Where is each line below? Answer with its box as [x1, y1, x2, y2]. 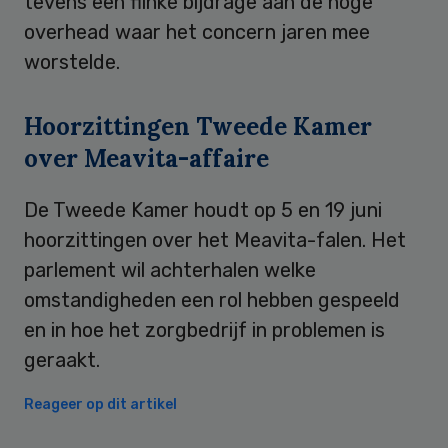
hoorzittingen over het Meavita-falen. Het [24, 227, 406, 252]
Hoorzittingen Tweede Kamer [24, 110, 372, 142]
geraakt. [24, 347, 100, 372]
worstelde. [24, 49, 120, 74]
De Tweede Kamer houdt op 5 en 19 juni [24, 197, 382, 222]
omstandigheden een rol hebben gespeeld [24, 287, 400, 312]
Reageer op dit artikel [24, 395, 177, 413]
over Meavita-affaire [24, 142, 269, 174]
